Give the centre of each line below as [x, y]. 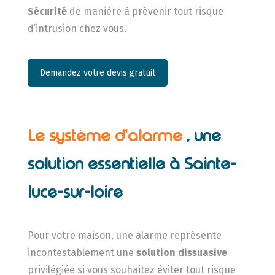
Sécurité [47, 11]
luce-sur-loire [75, 192]
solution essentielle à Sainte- [132, 164]
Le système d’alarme [107, 136]
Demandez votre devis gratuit [97, 72]
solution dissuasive [181, 253]
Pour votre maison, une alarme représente [124, 236]
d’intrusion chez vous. [77, 28]
